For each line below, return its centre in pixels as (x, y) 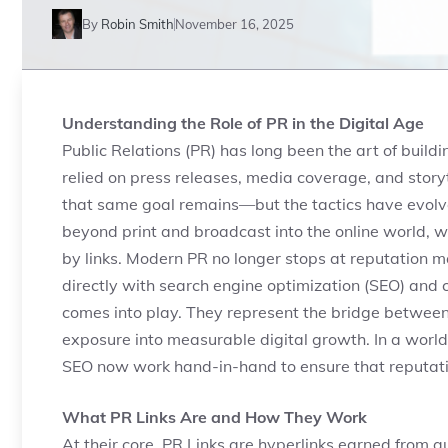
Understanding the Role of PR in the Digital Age (243, 123)
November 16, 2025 (234, 23)
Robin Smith (137, 23)
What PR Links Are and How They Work (214, 417)
